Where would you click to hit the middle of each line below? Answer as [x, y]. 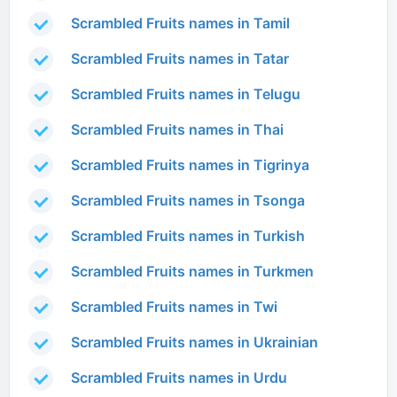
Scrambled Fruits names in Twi [174, 307]
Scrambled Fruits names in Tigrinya [190, 165]
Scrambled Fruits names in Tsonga [188, 201]
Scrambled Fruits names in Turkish [188, 236]
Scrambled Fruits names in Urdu [179, 378]
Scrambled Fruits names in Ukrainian [195, 343]
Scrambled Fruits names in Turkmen [192, 272]
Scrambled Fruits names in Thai [177, 130]
